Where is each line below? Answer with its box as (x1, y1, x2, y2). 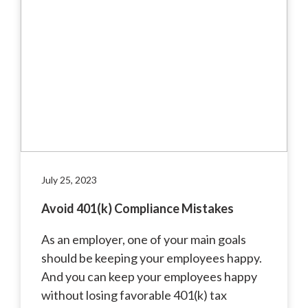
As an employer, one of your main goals (41, 231, 246, 247)
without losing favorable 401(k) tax (41, 287, 227, 302)
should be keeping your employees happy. (41, 250, 262, 265)
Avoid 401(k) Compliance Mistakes (41, 200, 234, 216)
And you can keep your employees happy (41, 268, 257, 284)
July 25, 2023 (41, 173, 97, 186)
